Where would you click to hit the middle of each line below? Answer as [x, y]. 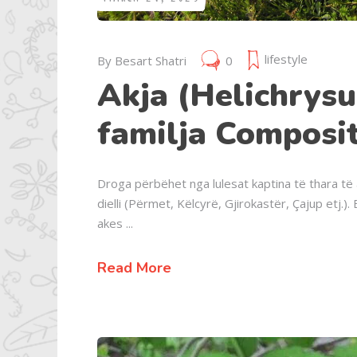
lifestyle [286, 59]
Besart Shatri [151, 61]
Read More [134, 268]
